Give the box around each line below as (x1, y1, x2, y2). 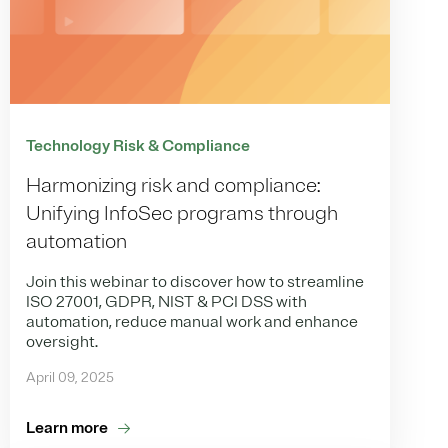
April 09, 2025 (26, 368, 114, 386)
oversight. (26, 331, 98, 352)
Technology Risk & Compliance (26, 135, 250, 156)
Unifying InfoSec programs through (26, 200, 338, 226)
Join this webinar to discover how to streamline (26, 271, 364, 292)
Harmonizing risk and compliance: (26, 172, 320, 198)
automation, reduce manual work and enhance (26, 311, 358, 332)
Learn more (26, 417, 108, 438)
